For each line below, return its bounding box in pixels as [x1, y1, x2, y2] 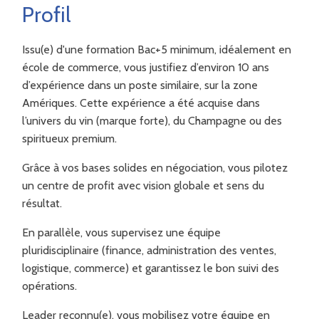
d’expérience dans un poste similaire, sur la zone [22, 78, 258, 92]
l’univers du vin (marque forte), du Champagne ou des [22, 113, 283, 127]
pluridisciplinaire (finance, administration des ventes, [22, 243, 277, 257]
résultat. [22, 196, 63, 210]
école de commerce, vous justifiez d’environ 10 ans [22, 60, 270, 74]
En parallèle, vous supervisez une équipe [22, 225, 221, 239]
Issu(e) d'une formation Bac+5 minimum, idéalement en [22, 42, 292, 56]
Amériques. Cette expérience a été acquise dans [22, 95, 261, 110]
